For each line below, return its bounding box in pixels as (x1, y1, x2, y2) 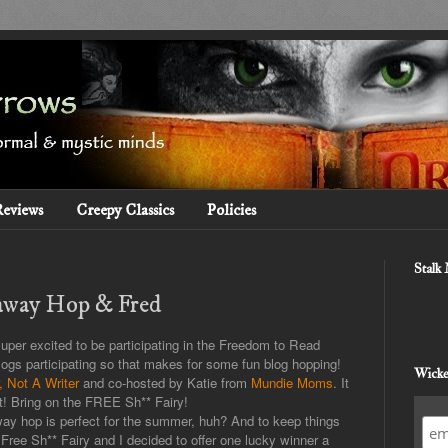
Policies (207, 199, 256, 220)
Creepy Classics (76, 199, 174, 220)
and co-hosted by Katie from (79, 373, 251, 393)
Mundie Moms (251, 373, 333, 393)
